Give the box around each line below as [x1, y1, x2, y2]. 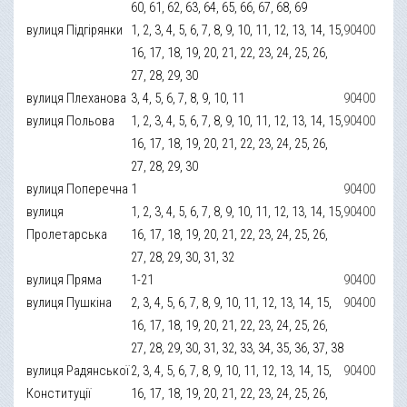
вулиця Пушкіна [26, 293, 113, 311]
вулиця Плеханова [26, 89, 127, 106]
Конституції [26, 384, 92, 402]
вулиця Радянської [26, 362, 130, 379]
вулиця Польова [26, 112, 115, 129]
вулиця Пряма [26, 271, 103, 288]
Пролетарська [26, 225, 108, 243]
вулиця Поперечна [26, 180, 129, 197]
